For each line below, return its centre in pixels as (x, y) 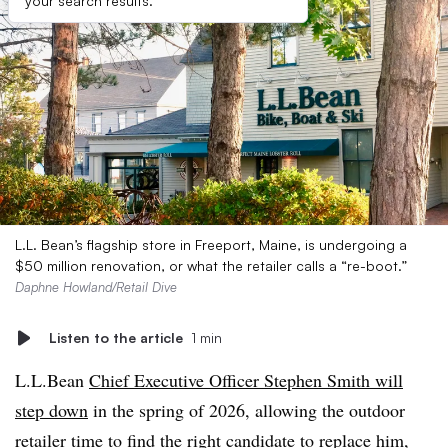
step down (51, 410)
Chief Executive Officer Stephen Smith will (246, 380)
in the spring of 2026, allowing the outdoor (246, 410)
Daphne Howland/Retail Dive (96, 287)
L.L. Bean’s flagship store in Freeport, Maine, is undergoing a (211, 244)
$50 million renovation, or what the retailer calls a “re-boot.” (211, 265)
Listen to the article (116, 337)
